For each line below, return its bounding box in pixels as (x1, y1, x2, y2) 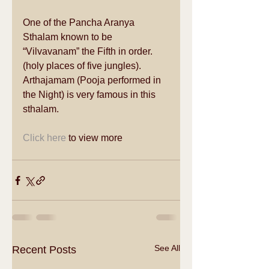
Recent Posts (12, 244, 76, 256)
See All (154, 243, 180, 253)
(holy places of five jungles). (23, 61, 144, 71)
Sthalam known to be (23, 32, 115, 42)
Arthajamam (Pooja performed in (23, 75, 163, 85)
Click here (23, 133, 66, 143)
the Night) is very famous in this (23, 89, 158, 100)
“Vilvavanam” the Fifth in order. (23, 46, 153, 56)
